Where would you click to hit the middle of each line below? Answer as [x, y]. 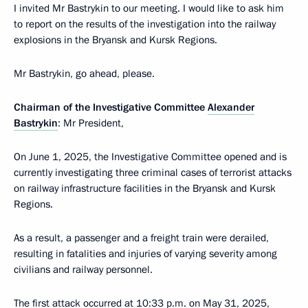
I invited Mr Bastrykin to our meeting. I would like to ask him [149, 8]
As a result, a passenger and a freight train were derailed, [141, 238]
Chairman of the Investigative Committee [111, 107]
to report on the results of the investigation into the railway [145, 24]
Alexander [231, 107]
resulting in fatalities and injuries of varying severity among [145, 254]
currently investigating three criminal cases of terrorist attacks [153, 173]
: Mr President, [91, 123]
